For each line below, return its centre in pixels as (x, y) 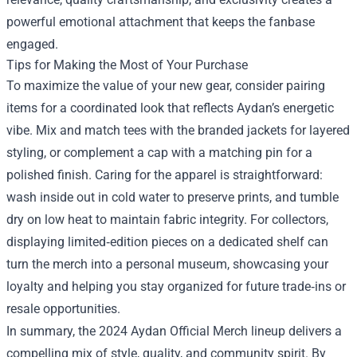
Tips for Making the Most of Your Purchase (127, 65)
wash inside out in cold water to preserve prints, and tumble (173, 197)
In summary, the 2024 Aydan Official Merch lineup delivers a (174, 331)
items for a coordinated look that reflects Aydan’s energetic (170, 108)
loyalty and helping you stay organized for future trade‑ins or (176, 286)
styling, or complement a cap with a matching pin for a (159, 152)
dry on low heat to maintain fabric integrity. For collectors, (167, 219)
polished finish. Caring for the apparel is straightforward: (165, 175)
